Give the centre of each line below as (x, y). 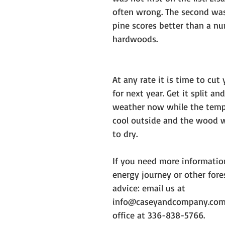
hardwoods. (136, 38)
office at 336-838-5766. (160, 215)
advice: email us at (150, 188)
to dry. (126, 133)
